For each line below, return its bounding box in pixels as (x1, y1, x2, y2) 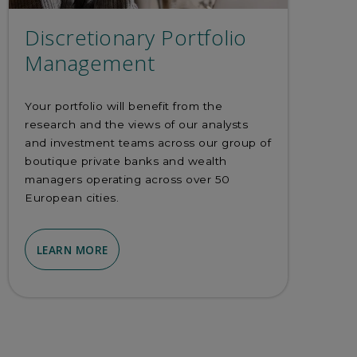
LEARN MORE (36, 241, 108, 257)
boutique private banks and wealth (25, 154, 227, 167)
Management (25, 49, 155, 78)
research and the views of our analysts (25, 117, 248, 131)
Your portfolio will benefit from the (25, 99, 222, 112)
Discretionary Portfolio (25, 23, 247, 53)
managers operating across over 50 (25, 172, 230, 186)
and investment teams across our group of (25, 135, 271, 149)
